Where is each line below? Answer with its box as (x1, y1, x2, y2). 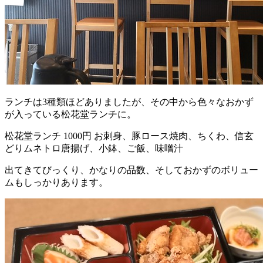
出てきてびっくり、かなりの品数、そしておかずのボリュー (5, 164, 258, 175)
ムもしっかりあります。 (5, 177, 108, 187)
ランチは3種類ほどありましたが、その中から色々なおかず (5, 96, 254, 107)
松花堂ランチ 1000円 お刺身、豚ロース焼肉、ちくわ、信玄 (5, 130, 254, 141)
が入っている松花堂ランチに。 (5, 109, 136, 119)
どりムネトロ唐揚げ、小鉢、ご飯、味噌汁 (5, 143, 183, 153)
